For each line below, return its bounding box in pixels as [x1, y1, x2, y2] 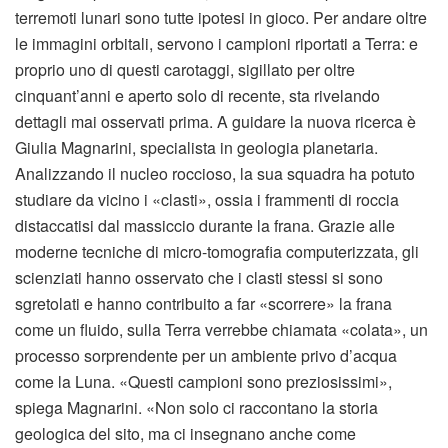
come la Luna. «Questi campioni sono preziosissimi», [15, 370, 392, 394]
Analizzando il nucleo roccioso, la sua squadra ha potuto [15, 162, 415, 186]
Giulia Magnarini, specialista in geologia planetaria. [15, 136, 378, 160]
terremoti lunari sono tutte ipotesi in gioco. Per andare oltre [15, 6, 427, 30]
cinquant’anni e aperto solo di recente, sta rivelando [15, 84, 380, 108]
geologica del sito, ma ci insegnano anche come [15, 422, 356, 446]
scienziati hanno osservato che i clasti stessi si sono [15, 266, 383, 290]
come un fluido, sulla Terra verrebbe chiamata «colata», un [15, 318, 428, 342]
